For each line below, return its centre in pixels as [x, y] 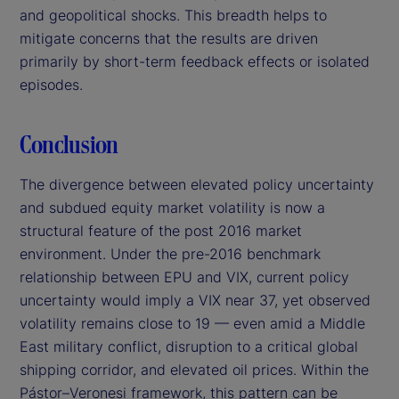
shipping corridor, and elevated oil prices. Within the [194, 369]
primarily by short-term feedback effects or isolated [195, 61]
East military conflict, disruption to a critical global [189, 346]
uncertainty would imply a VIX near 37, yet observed [195, 300]
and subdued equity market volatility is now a [172, 207]
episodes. [51, 84]
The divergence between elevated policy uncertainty [197, 184]
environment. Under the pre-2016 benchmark [170, 253]
